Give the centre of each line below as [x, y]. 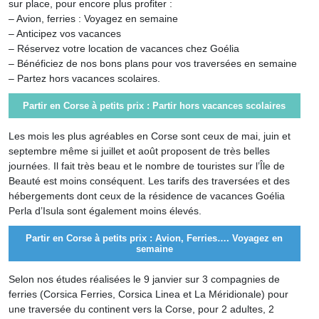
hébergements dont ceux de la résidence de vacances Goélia [146, 196]
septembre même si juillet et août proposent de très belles [139, 151]
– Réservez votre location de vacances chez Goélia [124, 48]
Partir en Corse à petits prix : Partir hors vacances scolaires [154, 106]
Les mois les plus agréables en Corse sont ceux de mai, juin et [149, 136]
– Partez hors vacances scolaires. [84, 78]
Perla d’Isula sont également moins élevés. [105, 211]
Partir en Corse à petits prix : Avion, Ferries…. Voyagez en [154, 238]
